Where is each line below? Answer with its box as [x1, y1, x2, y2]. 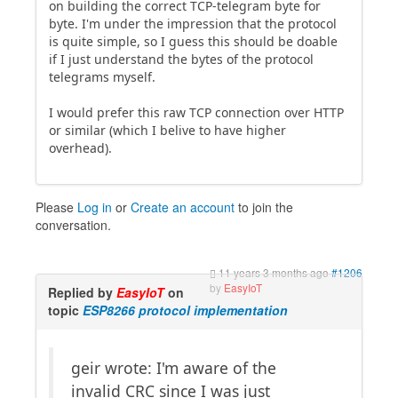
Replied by [48, 283, 116, 301]
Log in [77, 197, 112, 216]
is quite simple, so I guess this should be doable [49, 32, 338, 50]
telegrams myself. [49, 68, 155, 85]
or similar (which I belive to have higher [49, 121, 286, 139]
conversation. [36, 215, 111, 234]
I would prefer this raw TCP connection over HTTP [49, 103, 344, 121]
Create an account [131, 197, 235, 216]
